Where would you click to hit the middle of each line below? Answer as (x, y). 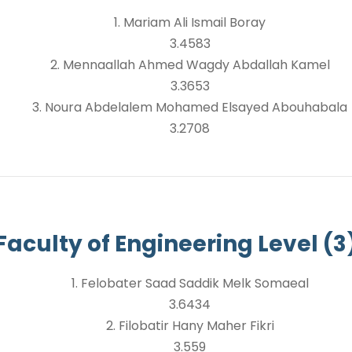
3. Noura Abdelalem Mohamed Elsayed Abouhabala (190, 107)
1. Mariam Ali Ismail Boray (190, 22)
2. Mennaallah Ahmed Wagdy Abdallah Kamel (190, 65)
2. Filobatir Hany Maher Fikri (190, 326)
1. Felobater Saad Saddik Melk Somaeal (190, 283)
